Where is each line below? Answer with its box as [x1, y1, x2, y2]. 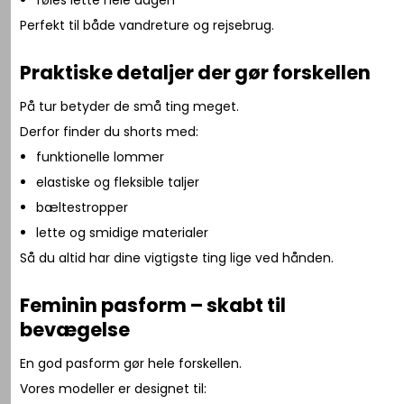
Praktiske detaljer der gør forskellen [20, 59, 372, 86]
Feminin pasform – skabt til [20, 291, 287, 318]
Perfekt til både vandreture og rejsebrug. [20, 15, 275, 34]
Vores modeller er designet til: [20, 379, 207, 398]
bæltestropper [35, 197, 128, 216]
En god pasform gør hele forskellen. [20, 353, 243, 372]
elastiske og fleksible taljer [35, 172, 199, 191]
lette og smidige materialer [35, 223, 208, 242]
